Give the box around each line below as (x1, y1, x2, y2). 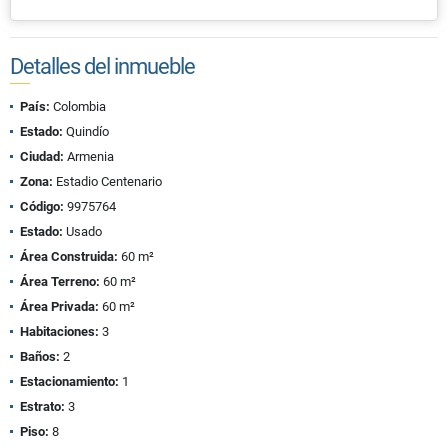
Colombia (50, 99, 106, 115)
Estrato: (20, 399, 65, 415)
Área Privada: (20, 299, 99, 315)
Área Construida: (20, 249, 118, 265)
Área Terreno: (20, 274, 100, 290)
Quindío (63, 124, 109, 140)
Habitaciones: (20, 324, 99, 340)
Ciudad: (20, 149, 64, 165)
